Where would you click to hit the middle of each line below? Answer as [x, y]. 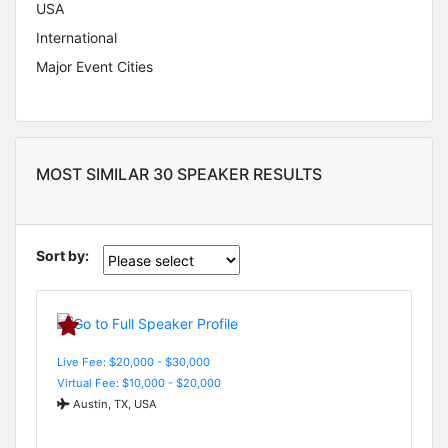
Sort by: [62, 256]
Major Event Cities [94, 67]
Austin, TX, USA [113, 403]
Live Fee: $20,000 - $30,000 [133, 361]
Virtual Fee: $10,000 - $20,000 [139, 382]
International [76, 38]
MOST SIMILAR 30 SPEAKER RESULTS [179, 174]
